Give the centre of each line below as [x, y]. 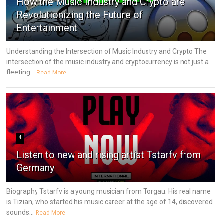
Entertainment [47, 28]
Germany [36, 168]
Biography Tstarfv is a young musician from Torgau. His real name [109, 192]
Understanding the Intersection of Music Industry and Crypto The [107, 52]
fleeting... [21, 72]
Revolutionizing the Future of [80, 15]
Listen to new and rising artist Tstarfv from [109, 155]
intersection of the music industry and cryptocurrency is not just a [108, 62]
